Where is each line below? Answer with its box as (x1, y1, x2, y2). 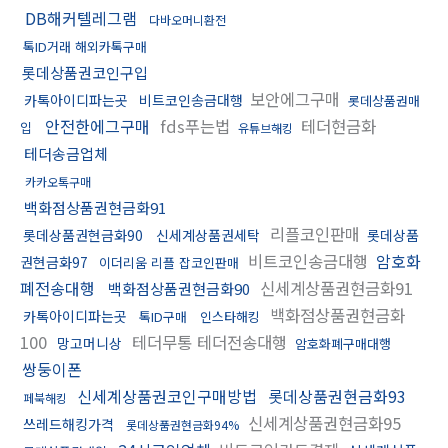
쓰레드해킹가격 (23, 413, 114, 434)
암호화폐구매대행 (295, 333, 391, 353)
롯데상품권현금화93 (268, 383, 406, 408)
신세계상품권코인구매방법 (77, 383, 257, 408)
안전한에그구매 (45, 113, 150, 138)
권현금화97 (20, 251, 88, 272)
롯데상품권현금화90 (23, 224, 143, 245)
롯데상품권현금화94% (126, 415, 239, 433)
